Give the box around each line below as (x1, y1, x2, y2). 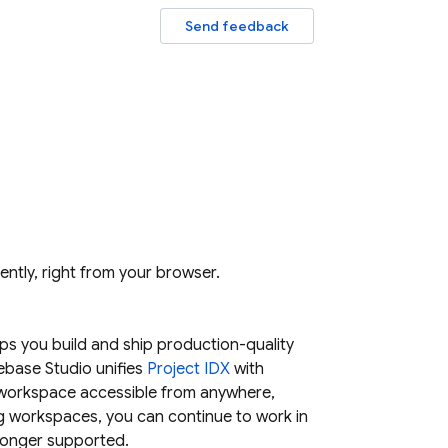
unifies (92, 359, 147, 379)
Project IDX (147, 359, 230, 379)
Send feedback (185, 17, 289, 35)
